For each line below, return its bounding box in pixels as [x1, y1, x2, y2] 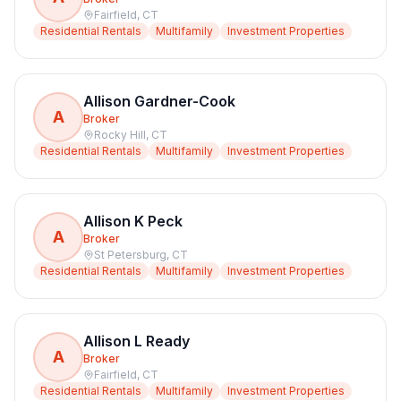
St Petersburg [94, 248, 166, 261]
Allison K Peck [83, 212, 183, 230]
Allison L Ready [83, 332, 190, 350]
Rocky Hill [94, 128, 146, 141]
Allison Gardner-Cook [83, 92, 235, 110]
